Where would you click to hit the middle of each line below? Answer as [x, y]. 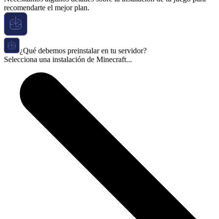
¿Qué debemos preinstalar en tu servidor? [83, 51]
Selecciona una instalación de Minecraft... [68, 60]
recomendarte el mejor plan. [47, 8]
